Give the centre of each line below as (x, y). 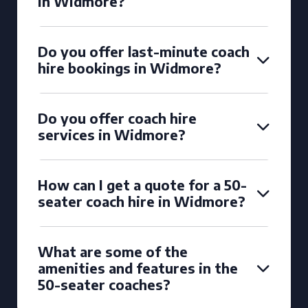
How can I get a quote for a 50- (142, 185)
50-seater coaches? (104, 284)
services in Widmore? (112, 134)
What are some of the (113, 251)
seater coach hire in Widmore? (142, 201)
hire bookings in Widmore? (130, 68)
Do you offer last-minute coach (144, 51)
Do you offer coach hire (117, 118)
